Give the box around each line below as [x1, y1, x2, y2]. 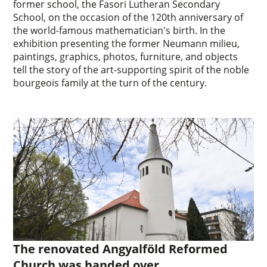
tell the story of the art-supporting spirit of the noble [13, 63, 250, 77]
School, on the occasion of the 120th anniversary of [13, 11, 244, 24]
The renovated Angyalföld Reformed [13, 240, 228, 257]
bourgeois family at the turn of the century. [13, 76, 207, 90]
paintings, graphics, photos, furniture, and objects [13, 50, 238, 64]
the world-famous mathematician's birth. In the [13, 24, 226, 38]
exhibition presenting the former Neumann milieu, [13, 37, 240, 51]
